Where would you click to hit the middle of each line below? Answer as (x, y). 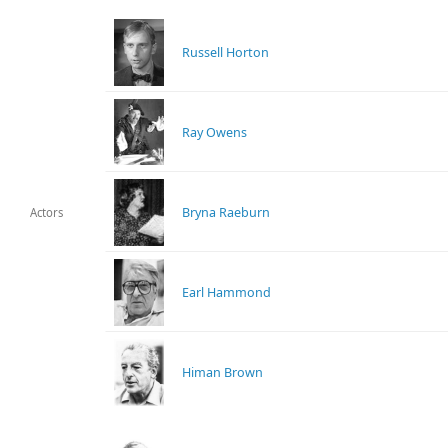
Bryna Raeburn (226, 212)
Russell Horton (226, 52)
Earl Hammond (227, 292)
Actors (47, 213)
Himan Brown (223, 372)
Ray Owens (215, 132)
